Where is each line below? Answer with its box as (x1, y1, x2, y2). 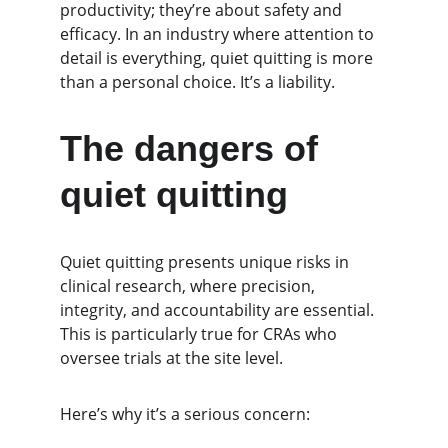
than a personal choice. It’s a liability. (60, 71, 335, 93)
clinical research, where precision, (60, 275, 319, 297)
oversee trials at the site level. (60, 347, 283, 369)
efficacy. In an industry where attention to (60, 23, 378, 45)
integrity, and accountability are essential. (60, 299, 378, 321)
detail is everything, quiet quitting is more (60, 47, 377, 69)
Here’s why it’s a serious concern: (60, 403, 310, 425)
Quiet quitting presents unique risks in (60, 251, 353, 273)
